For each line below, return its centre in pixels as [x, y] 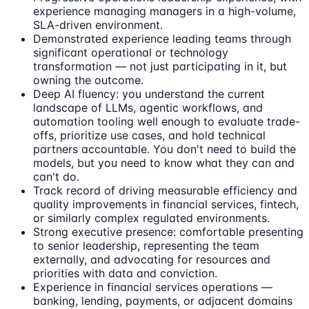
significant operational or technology [131, 52]
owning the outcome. [88, 80]
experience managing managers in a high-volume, [165, 11]
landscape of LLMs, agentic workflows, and [148, 107]
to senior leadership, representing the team [146, 245]
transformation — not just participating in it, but [160, 66]
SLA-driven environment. [98, 24]
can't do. [56, 176]
